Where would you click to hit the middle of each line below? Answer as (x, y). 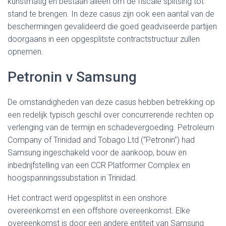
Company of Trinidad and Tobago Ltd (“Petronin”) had (101, 140)
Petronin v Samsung (72, 77)
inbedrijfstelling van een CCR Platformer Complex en (99, 165)
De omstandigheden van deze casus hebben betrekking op (111, 102)
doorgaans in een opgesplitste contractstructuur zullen (104, 39)
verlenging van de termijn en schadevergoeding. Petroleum (111, 127)
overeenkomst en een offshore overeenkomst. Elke (99, 211)
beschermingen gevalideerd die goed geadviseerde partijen (112, 26)
